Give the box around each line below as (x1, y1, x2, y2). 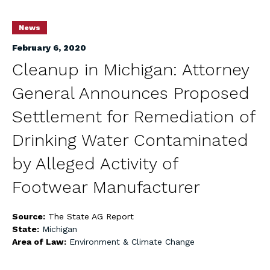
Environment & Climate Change (69, 237, 195, 246)
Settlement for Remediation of (12, 107, 255, 127)
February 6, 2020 (12, 43, 86, 52)
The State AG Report (48, 212, 134, 221)
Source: (12, 212, 48, 221)
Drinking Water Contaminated (12, 130, 248, 150)
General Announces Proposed (12, 83, 250, 103)
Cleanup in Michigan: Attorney (12, 60, 249, 80)
